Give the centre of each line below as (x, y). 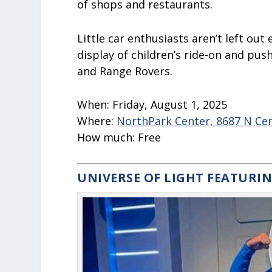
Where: (97, 121)
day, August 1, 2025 (177, 105)
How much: (108, 138)
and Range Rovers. (125, 71)
